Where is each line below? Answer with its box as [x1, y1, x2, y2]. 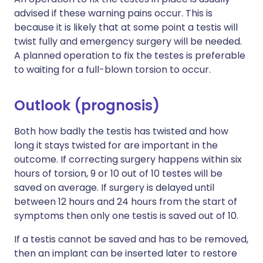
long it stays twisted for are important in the [14, 139, 218, 153]
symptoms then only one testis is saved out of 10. [14, 209, 238, 223]
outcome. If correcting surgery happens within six [14, 153, 242, 167]
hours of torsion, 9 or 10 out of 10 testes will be [14, 167, 222, 181]
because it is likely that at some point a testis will [14, 21, 238, 35]
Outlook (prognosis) [14, 96, 160, 116]
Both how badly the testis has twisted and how [14, 124, 228, 139]
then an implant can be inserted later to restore [14, 247, 237, 261]
